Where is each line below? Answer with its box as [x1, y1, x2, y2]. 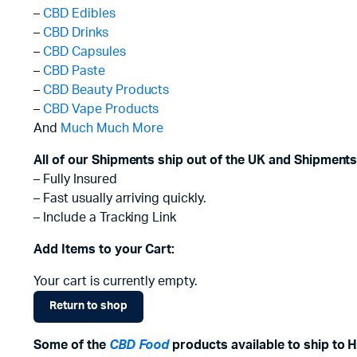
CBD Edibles [42, 6, 116, 20]
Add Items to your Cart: [33, 242, 175, 256]
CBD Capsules [42, 45, 126, 58]
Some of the [33, 338, 109, 351]
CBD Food [108, 338, 170, 351]
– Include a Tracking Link [33, 210, 177, 224]
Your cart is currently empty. [33, 274, 198, 288]
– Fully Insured [33, 172, 117, 186]
